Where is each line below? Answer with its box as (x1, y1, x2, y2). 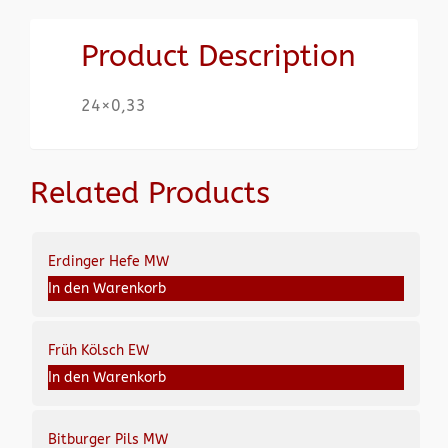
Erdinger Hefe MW (47, 253, 169, 271)
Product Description (81, 37, 356, 74)
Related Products (30, 174, 270, 211)
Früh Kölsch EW (47, 342, 149, 360)
